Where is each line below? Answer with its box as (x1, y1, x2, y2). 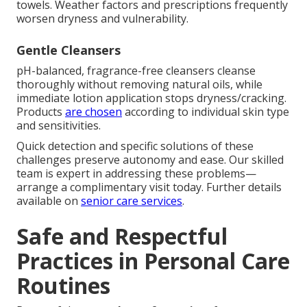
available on (16, 193, 81, 209)
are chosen (65, 104, 122, 120)
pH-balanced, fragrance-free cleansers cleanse (16, 63, 256, 79)
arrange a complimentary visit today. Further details (16, 180, 282, 195)
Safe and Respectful (16, 221, 228, 251)
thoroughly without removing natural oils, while (16, 77, 262, 93)
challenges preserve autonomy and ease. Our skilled (16, 152, 284, 168)
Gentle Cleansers (16, 42, 121, 59)
